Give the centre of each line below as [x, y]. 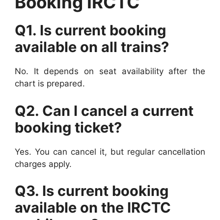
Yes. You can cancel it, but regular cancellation [110, 151]
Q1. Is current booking [90, 30]
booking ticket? [68, 127]
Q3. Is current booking [92, 191]
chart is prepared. [50, 84]
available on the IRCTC [93, 208]
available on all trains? [92, 47]
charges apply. [43, 164]
